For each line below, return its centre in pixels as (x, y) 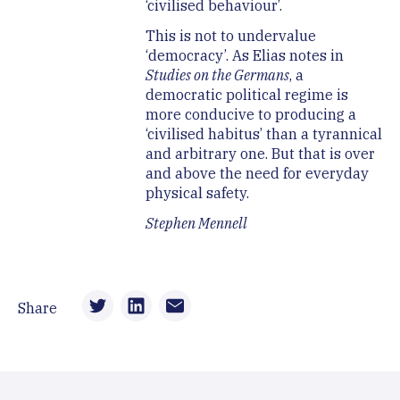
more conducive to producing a (250, 115)
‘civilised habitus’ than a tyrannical (263, 134)
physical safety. (197, 193)
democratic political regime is (246, 95)
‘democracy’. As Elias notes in (244, 56)
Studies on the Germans (217, 75)
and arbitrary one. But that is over (260, 154)
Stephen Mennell (196, 224)
